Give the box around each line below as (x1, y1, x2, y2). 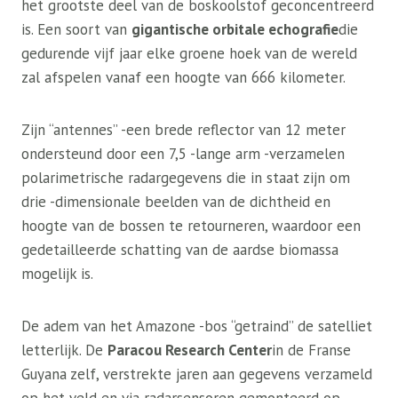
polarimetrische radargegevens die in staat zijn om (21, 168, 350, 187)
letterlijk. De (21, 340, 107, 360)
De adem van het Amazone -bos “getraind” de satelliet (21, 316, 372, 336)
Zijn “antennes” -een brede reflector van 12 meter (21, 120, 346, 139)
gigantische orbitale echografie (131, 20, 338, 39)
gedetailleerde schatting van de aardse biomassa (21, 240, 338, 259)
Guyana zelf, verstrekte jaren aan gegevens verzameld (21, 364, 372, 384)
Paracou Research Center (107, 340, 272, 360)
